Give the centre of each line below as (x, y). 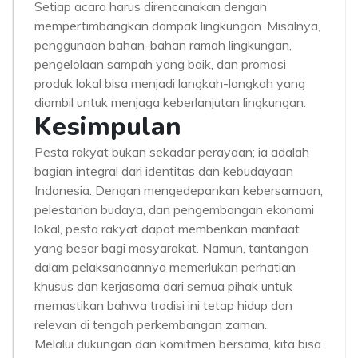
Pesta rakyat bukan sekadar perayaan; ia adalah (172, 152)
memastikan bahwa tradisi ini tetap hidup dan (163, 305)
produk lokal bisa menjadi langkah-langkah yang (170, 83)
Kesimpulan (108, 127)
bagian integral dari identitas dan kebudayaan (164, 171)
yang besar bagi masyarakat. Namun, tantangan (171, 248)
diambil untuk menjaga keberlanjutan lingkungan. (170, 102)
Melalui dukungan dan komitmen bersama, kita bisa (178, 344)
